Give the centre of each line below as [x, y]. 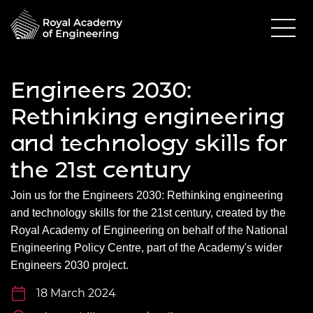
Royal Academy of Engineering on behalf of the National [149, 230]
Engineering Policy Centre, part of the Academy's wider [146, 247]
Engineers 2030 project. [70, 265]
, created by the [248, 212]
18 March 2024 [76, 293]
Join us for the [46, 195]
